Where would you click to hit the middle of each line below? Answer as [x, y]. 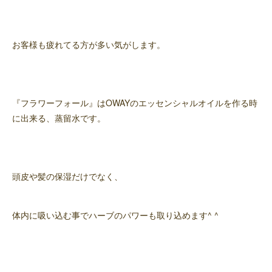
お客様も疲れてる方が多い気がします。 [89, 44]
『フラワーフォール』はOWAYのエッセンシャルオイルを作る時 [135, 103]
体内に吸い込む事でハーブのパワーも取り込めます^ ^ [115, 215]
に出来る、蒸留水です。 [59, 118]
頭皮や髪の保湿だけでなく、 [67, 176]
